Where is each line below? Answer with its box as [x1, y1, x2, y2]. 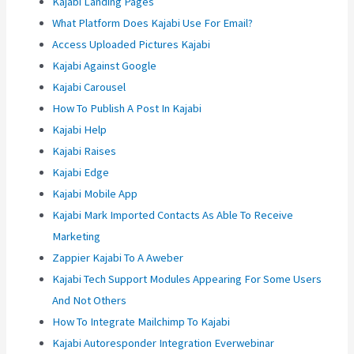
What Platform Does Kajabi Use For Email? [52, 16, 254, 31]
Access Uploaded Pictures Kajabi [52, 37, 211, 52]
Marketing [52, 229, 101, 244]
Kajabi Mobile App [52, 186, 138, 201]
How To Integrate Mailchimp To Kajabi [52, 314, 231, 330]
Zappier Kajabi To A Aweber [52, 250, 184, 265]
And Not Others [52, 293, 127, 308]
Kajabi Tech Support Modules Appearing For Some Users [52, 272, 322, 287]
